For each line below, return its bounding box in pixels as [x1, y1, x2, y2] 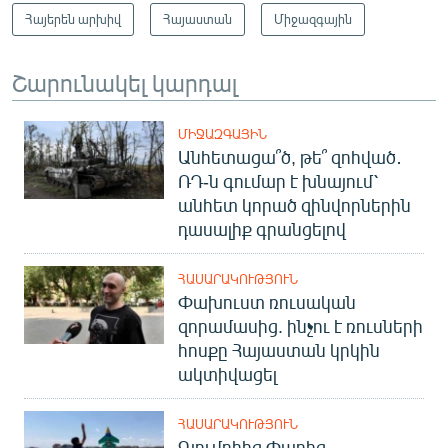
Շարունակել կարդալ [12, 66, 237, 97]
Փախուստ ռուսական [178, 290, 356, 313]
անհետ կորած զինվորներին [178, 193, 411, 216]
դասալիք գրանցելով [178, 217, 346, 240]
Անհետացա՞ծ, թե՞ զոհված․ [178, 145, 402, 168]
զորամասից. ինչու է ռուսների [178, 314, 423, 337]
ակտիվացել [178, 362, 277, 385]
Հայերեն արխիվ [25, 10, 121, 27]
